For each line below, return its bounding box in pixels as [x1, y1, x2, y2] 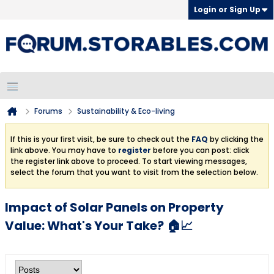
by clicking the [208, 134, 264, 144]
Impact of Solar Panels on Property [5, 199, 224, 216]
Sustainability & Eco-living [77, 106, 175, 116]
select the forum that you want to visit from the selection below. [10, 167, 258, 177]
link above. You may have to [10, 145, 118, 155]
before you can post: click [151, 145, 249, 155]
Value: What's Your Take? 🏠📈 [5, 217, 193, 234]
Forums [34, 106, 62, 116]
